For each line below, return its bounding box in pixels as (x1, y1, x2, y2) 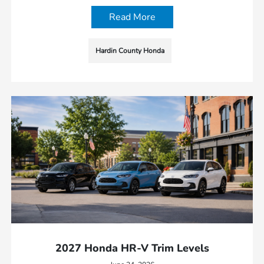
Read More (108, 11, 156, 24)
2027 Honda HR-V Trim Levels (55, 241, 209, 256)
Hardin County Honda (95, 46, 164, 56)
